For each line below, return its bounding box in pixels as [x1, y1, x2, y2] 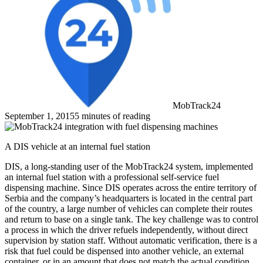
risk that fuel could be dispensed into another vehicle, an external [5, 245, 244, 256]
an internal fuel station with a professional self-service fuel [5, 171, 219, 182]
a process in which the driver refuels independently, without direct [5, 224, 248, 235]
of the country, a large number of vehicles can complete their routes [5, 203, 252, 214]
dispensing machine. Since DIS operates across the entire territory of [5, 182, 257, 193]
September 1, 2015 [5, 110, 75, 121]
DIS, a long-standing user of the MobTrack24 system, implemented [5, 161, 253, 171]
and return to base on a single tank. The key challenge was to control [5, 214, 258, 224]
